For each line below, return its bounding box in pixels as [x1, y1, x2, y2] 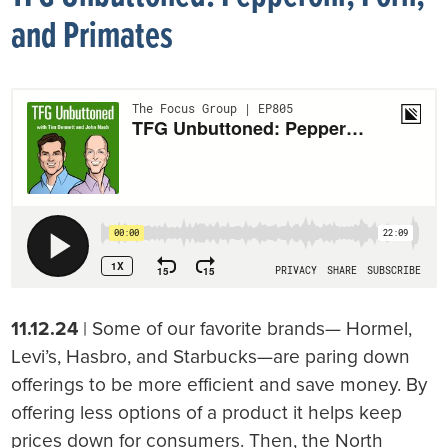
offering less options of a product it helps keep [11, 401, 403, 425]
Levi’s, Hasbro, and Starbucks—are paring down [11, 345, 411, 369]
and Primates [11, 14, 174, 62]
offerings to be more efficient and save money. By [11, 373, 428, 397]
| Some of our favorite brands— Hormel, [78, 317, 413, 341]
